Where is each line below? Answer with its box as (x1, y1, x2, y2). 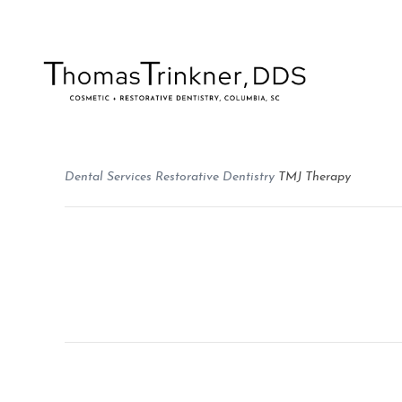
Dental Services (65, 170, 152, 184)
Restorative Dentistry (155, 170, 275, 184)
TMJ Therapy (278, 170, 351, 184)
